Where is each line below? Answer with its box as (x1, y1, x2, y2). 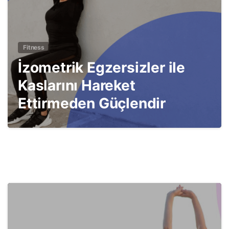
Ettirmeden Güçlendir (18, 95, 166, 112)
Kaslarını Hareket (18, 77, 135, 95)
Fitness (23, 43, 44, 52)
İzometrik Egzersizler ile (18, 59, 185, 77)
